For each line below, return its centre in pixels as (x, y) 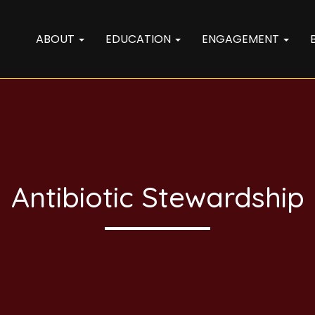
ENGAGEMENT (242, 39)
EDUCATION (140, 39)
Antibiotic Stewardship (157, 197)
